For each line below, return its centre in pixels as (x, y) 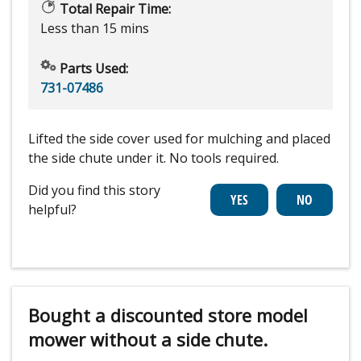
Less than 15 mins (95, 29)
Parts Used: (92, 69)
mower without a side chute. (148, 340)
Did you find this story (94, 191)
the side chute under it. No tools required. (154, 158)
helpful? (52, 210)
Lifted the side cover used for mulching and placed (179, 139)
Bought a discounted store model (168, 315)
